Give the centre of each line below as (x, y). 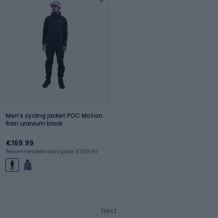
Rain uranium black (34, 123)
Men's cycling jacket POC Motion (54, 115)
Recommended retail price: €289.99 (52, 151)
